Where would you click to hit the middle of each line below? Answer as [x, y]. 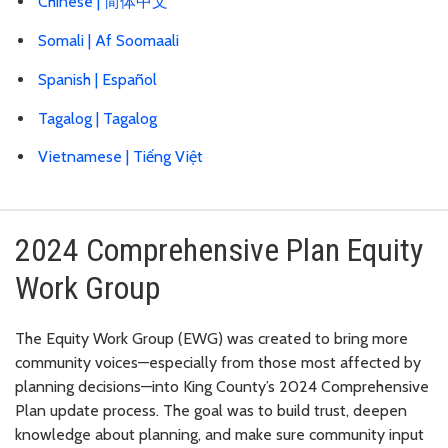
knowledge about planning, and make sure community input [219, 435]
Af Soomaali [137, 40]
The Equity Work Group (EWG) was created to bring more [211, 339]
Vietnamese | [85, 157]
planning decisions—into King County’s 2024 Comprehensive [222, 387]
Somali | [66, 40]
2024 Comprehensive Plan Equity [219, 250]
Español [129, 79]
